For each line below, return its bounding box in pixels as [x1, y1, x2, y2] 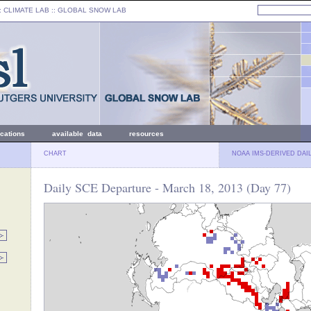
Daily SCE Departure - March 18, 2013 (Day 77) [44, 179, 291, 196]
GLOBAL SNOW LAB [58, 6, 126, 14]
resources [129, 130, 164, 137]
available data [52, 130, 102, 137]
